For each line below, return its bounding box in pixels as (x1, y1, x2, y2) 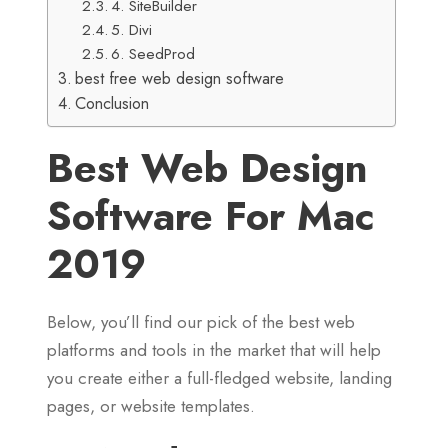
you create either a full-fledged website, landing (47, 366, 392, 390)
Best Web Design (47, 139, 368, 197)
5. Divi (111, 19, 153, 41)
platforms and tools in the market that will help (47, 338, 381, 362)
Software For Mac (47, 187, 375, 245)
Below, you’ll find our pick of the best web (47, 310, 355, 334)
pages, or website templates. (47, 394, 255, 418)
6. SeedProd (111, 43, 196, 65)
